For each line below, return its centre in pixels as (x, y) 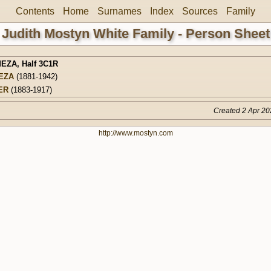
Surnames (119, 11)
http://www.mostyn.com (135, 133)
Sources (200, 11)
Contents (35, 11)
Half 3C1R (40, 64)
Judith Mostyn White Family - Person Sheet (135, 34)
